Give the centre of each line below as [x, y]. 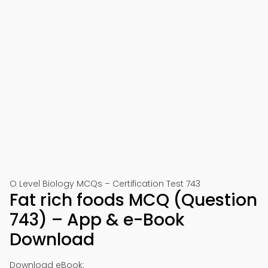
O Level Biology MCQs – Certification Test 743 [105, 184]
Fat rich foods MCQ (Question [133, 200]
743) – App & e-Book [97, 220]
